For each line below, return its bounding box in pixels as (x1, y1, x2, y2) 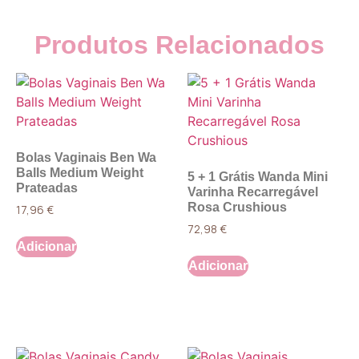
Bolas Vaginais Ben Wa (16, 151, 156, 165)
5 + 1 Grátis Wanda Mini (188, 170, 328, 184)
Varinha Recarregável (188, 185, 318, 200)
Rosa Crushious (188, 200, 287, 215)
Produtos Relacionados (34, 30, 325, 60)
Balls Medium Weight (16, 166, 143, 180)
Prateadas (16, 181, 78, 196)
